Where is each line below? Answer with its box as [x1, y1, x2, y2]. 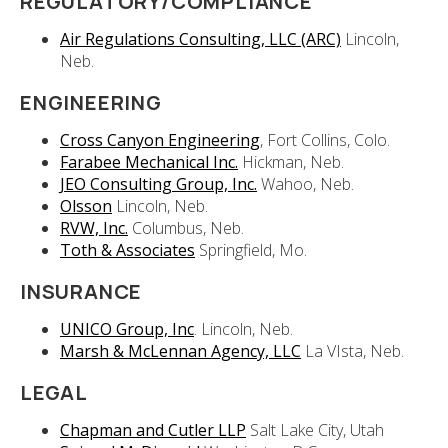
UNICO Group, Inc [60, 318, 194, 341]
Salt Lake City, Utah [246, 419, 384, 442]
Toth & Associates [60, 239, 195, 262]
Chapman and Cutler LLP [60, 419, 246, 442]
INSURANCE [20, 278, 143, 306]
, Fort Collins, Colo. [260, 129, 390, 152]
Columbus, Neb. [128, 217, 244, 240]
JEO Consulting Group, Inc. [60, 173, 257, 196]
